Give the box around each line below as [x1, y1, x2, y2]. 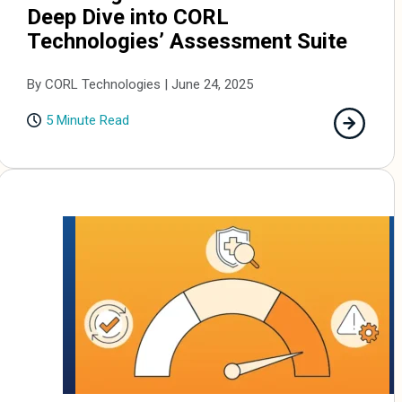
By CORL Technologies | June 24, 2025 [27, 75, 254, 92]
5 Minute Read [46, 111, 130, 128]
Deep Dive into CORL [27, 4, 230, 30]
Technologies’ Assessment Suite [27, 28, 354, 54]
